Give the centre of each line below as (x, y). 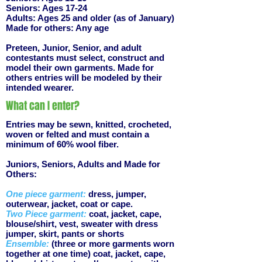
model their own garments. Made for (80, 68)
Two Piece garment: (47, 214)
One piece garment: (46, 194)
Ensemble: (27, 244)
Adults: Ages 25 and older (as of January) (90, 18)
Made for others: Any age (57, 28)
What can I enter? (43, 106)
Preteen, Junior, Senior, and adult (74, 48)
